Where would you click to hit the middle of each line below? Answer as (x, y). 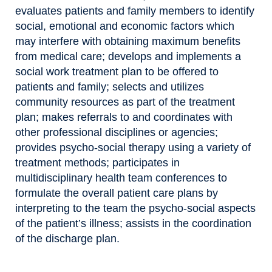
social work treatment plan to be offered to (117, 71)
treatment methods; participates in (97, 162)
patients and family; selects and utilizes (110, 87)
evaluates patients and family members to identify (135, 11)
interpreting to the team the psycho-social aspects (135, 208)
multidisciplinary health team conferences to (121, 178)
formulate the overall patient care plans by (117, 193)
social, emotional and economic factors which (125, 26)
